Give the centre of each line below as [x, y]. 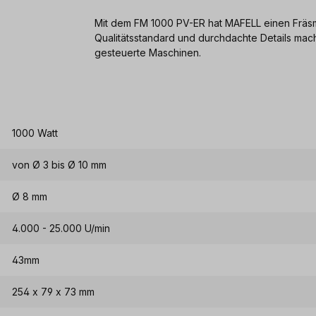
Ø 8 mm [30, 196]
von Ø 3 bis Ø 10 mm [60, 165]
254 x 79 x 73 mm [54, 292]
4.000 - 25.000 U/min [61, 228]
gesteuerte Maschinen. [148, 52]
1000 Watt [35, 133]
